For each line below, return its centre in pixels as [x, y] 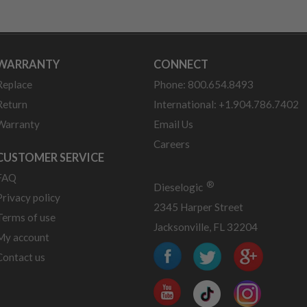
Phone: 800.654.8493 [204, 85]
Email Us [173, 124]
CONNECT [181, 64]
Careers [172, 144]
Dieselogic [179, 187]
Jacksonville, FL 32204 [206, 227]
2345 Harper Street [198, 207]
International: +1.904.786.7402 [226, 105]
